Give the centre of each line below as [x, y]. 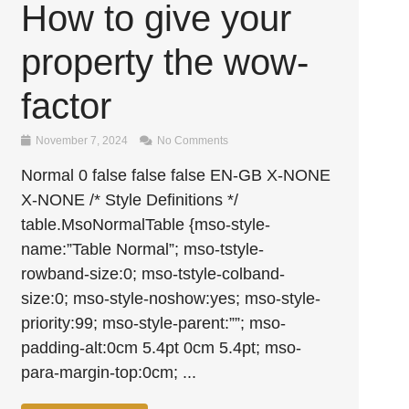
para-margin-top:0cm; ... [109, 372]
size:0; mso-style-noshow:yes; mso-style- [171, 299]
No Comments [192, 141]
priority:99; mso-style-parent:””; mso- [154, 323]
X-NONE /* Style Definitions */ [130, 200]
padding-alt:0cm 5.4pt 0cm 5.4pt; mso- [162, 348]
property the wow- [165, 62]
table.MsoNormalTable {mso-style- [146, 225]
